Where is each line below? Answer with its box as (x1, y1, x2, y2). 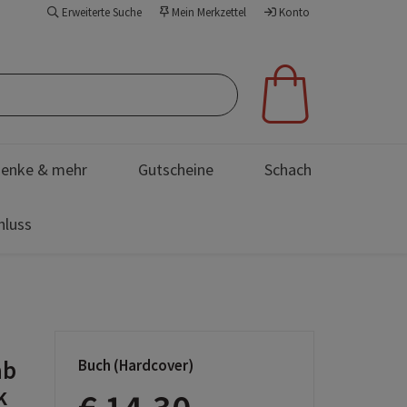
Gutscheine (138, 159, 213, 180)
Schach (264, 159, 312, 180)
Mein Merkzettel (169, 5, 246, 20)
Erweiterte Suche (59, 5, 142, 20)
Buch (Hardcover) (78, 355, 194, 375)
